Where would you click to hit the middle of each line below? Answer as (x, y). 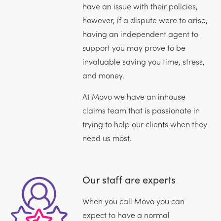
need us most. (107, 137)
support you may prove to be (134, 47)
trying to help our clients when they (145, 124)
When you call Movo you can (133, 201)
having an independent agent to (140, 33)
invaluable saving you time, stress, (143, 61)
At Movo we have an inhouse (134, 96)
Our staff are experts (129, 179)
